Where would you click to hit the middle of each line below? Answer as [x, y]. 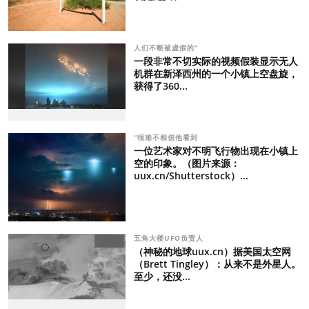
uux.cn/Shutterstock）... [191, 176]
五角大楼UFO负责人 [170, 238]
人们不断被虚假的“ [167, 47]
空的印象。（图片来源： [187, 163]
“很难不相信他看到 [167, 138]
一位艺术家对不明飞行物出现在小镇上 [216, 151]
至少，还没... [162, 276]
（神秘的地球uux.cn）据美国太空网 [212, 251]
